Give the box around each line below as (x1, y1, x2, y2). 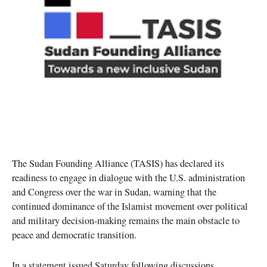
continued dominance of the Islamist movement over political (12, 200, 248, 213)
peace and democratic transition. (12, 228, 136, 242)
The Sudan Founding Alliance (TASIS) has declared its (12, 157, 224, 170)
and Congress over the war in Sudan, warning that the (12, 185, 216, 199)
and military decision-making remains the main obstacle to (12, 214, 240, 228)
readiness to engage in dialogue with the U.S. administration (12, 171, 245, 185)
